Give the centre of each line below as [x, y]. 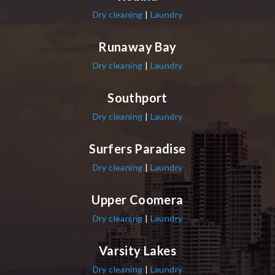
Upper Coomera [137, 199]
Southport [137, 97]
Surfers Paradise [137, 148]
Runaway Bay [137, 46]
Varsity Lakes [137, 250]
